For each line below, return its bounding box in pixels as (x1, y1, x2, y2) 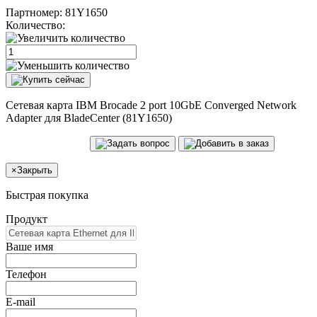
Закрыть (17, 164, 52, 175)
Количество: (6, 18, 65, 31)
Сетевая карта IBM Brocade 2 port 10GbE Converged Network (6, 98, 296, 111)
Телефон (6, 267, 47, 280)
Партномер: (6, 6, 65, 18)
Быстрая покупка (6, 188, 88, 201)
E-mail (6, 295, 35, 308)
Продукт (6, 212, 47, 225)
